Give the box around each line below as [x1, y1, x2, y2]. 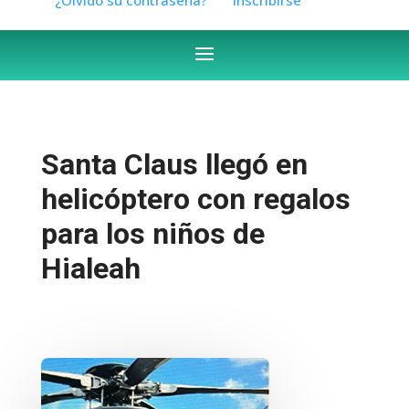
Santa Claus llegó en [40, 146, 308, 182]
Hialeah [40, 250, 141, 286]
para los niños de [40, 215, 265, 251]
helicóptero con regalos [40, 181, 351, 216]
